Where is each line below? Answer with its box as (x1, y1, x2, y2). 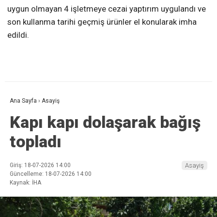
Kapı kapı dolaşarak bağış (10, 112, 201, 132)
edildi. (7, 30, 29, 40)
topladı (10, 131, 62, 151)
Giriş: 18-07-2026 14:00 (10, 161, 71, 169)
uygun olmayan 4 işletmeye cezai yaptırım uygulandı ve (7, 3, 206, 14)
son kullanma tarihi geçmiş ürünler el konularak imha (7, 16, 197, 27)
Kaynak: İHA (10, 179, 41, 186)
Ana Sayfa (10, 97, 37, 104)
